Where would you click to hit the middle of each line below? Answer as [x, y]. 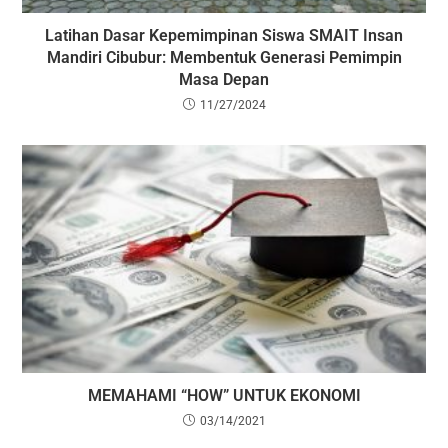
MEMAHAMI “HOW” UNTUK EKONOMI [224, 395]
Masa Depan [224, 80]
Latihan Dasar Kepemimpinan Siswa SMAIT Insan [224, 36]
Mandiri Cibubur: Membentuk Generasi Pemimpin [224, 58]
